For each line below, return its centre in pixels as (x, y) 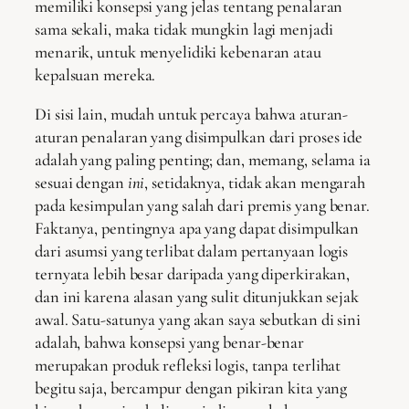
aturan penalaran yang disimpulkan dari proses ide (199, 137)
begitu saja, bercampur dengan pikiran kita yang (191, 388)
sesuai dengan (81, 183)
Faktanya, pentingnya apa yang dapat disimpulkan (197, 229)
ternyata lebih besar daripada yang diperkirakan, (193, 274)
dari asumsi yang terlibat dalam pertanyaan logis (192, 252)
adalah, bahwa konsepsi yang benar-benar (170, 343)
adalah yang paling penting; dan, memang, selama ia (203, 160)
